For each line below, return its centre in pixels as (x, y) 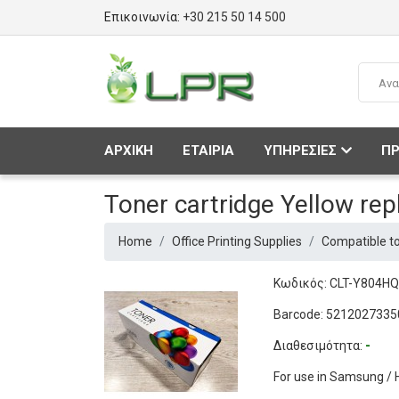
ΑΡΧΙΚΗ (129, 151)
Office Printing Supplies (237, 241)
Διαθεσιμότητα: (319, 346)
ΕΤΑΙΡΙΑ (208, 151)
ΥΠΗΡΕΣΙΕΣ (300, 151)
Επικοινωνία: (143, 17)
